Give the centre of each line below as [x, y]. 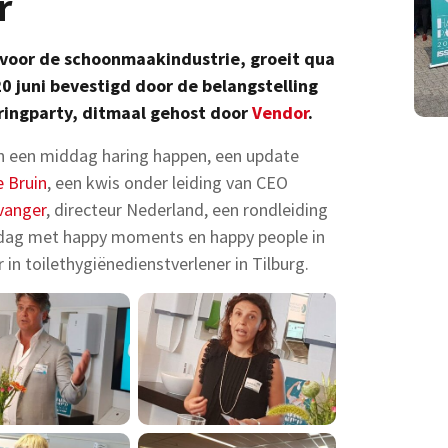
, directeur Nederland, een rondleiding [187, 209]
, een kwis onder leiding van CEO [167, 182]
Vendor [280, 112]
